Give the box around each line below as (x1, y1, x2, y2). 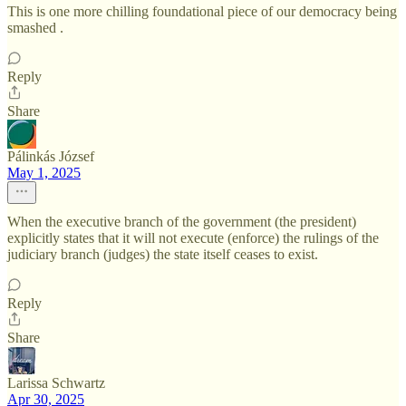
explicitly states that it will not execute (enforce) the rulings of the (7, 230, 379, 246)
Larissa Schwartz (7, 375, 105, 391)
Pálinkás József (7, 149, 94, 164)
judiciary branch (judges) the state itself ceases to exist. (7, 246, 318, 262)
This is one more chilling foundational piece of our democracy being (7, 4, 397, 19)
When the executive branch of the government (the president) (7, 214, 356, 229)
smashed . (7, 20, 63, 35)
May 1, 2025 (7, 165, 81, 180)
